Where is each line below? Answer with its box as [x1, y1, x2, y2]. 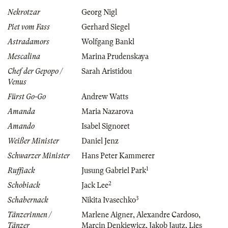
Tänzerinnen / [8, 211, 51, 219]
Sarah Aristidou [81, 67, 132, 76]
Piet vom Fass [8, 23, 50, 32]
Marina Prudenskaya [81, 52, 149, 61]
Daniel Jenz [81, 137, 119, 146]
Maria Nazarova [81, 107, 133, 116]
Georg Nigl [81, 8, 117, 17]
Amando [8, 122, 35, 131]
